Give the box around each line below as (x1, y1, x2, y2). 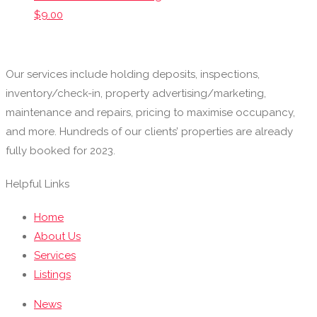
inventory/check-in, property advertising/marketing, (6, 87, 266, 100)
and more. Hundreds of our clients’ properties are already (6, 125, 293, 139)
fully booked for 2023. (6, 144, 115, 158)
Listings (34, 267, 71, 281)
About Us (34, 229, 81, 243)
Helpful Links (6, 177, 69, 190)
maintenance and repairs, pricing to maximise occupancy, (6, 106, 295, 120)
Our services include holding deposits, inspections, (6, 68, 260, 81)
